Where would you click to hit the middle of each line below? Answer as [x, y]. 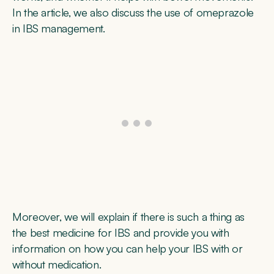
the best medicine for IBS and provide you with [121, 233]
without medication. [57, 265]
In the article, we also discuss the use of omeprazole [133, 12]
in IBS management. [59, 28]
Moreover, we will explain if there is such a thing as [128, 217]
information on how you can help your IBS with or [128, 249]
